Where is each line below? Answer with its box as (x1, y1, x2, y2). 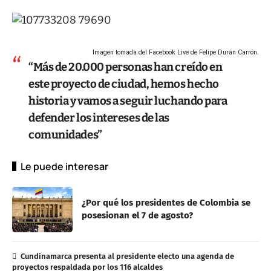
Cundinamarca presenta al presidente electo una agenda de (20, 251, 234, 261)
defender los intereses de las (28, 111, 169, 125)
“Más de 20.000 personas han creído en (28, 60, 223, 74)
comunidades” (28, 128, 102, 142)
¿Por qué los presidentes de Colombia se (82, 197, 250, 209)
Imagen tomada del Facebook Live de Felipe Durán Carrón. (93, 48, 259, 56)
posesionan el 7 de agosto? (82, 210, 193, 221)
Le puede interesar (21, 159, 108, 173)
